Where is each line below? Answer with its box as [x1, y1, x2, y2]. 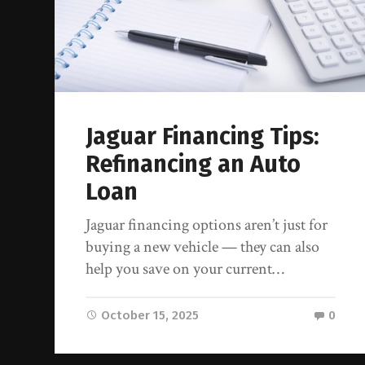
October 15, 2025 [101, 308, 200, 323]
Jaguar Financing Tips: [86, 122, 320, 152]
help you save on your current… [86, 258, 285, 280]
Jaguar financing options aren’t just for [86, 214, 328, 236]
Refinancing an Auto [86, 150, 301, 179]
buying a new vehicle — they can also [86, 236, 320, 258]
